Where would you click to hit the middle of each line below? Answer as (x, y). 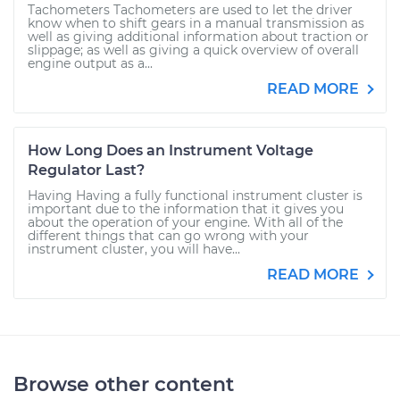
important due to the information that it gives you (186, 209)
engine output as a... (90, 63)
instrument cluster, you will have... (134, 249)
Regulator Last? (86, 170)
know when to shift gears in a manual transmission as (196, 23)
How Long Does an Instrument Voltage (171, 150)
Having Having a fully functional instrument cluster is (195, 196)
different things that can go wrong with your (168, 236)
